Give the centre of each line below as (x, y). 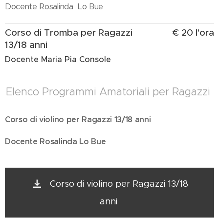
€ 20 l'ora (193, 33)
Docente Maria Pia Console (59, 59)
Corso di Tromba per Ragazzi (69, 33)
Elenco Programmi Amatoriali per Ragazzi (109, 92)
